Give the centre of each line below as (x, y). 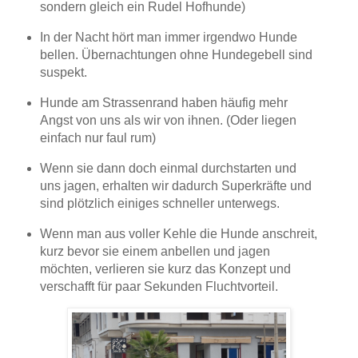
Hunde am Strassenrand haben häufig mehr (163, 102)
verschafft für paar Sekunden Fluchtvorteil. (159, 286)
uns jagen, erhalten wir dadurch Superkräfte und (175, 185)
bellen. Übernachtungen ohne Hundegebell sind (176, 55)
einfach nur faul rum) (97, 137)
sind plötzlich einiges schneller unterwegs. (159, 203)
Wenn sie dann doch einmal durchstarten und (168, 168)
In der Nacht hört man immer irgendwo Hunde (168, 38)
